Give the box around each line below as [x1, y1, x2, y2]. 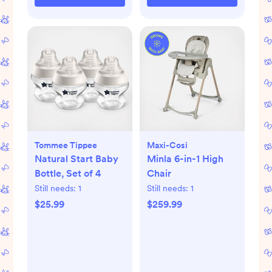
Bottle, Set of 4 [34, 167, 101, 179]
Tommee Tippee [34, 140, 97, 150]
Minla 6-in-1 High [147, 152, 223, 165]
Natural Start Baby [34, 152, 118, 165]
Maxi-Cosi [147, 140, 188, 150]
